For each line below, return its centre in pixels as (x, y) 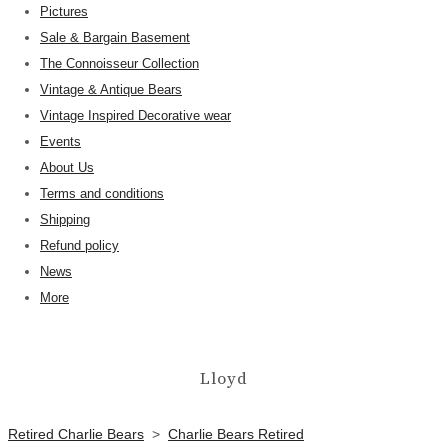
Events (60, 141)
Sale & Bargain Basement (115, 37)
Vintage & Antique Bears (111, 89)
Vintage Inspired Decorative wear (135, 115)
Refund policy (79, 245)
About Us (67, 167)
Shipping (65, 219)
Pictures (64, 11)
